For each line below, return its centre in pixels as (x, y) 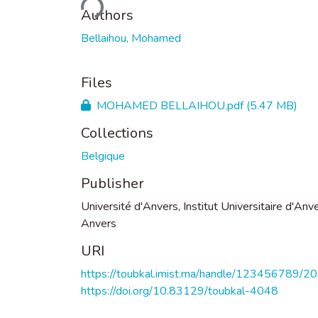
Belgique (103, 156)
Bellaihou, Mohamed (131, 38)
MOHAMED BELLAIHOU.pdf (170, 105)
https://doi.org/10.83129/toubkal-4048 (180, 291)
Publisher (113, 183)
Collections (117, 133)
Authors (107, 15)
